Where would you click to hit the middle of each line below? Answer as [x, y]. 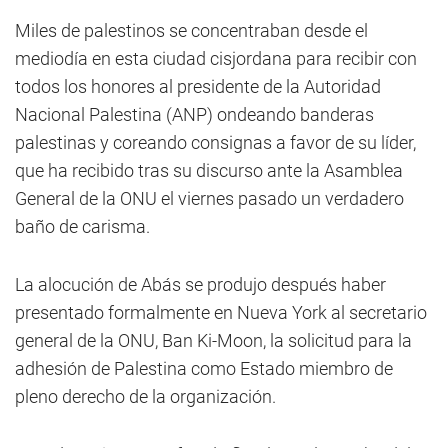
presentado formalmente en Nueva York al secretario [221, 312]
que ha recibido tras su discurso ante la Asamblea [209, 170]
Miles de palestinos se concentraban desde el [191, 30]
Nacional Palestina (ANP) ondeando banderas [194, 114]
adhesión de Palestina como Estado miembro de [204, 368]
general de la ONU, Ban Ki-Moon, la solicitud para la [213, 340]
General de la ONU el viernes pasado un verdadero [209, 198]
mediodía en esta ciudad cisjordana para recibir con [216, 58]
